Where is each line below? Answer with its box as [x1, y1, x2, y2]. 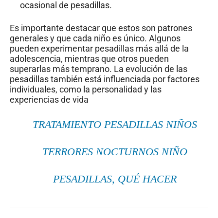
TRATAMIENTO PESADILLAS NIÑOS [33, 118, 198, 131]
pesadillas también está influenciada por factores [10, 74, 200, 85]
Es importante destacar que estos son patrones [10, 23, 192, 34]
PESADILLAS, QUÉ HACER [53, 173, 177, 185]
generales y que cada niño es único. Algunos [10, 33, 181, 44]
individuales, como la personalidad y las [10, 84, 162, 95]
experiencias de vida [10, 94, 89, 105]
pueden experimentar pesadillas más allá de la [10, 43, 189, 54]
